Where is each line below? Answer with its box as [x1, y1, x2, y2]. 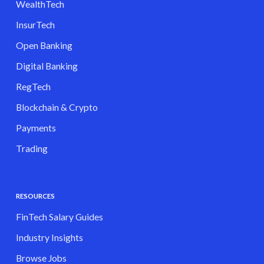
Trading [15, 143, 48, 154]
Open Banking [15, 40, 72, 51]
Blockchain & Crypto [15, 102, 98, 113]
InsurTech [15, 19, 55, 31]
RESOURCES [15, 192, 55, 200]
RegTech [15, 81, 51, 93]
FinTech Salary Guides [15, 212, 103, 223]
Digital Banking [15, 61, 78, 72]
